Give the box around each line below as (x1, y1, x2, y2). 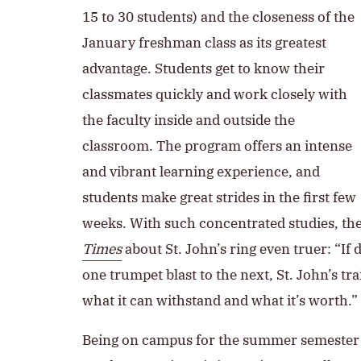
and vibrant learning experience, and (82, 163, 320, 180)
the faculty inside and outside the (82, 111, 295, 129)
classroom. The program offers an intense (82, 137, 352, 155)
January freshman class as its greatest (82, 34, 326, 52)
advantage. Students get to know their (82, 60, 325, 77)
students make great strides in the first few (82, 189, 356, 206)
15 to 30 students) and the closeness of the (82, 8, 355, 26)
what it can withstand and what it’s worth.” (82, 292, 358, 309)
